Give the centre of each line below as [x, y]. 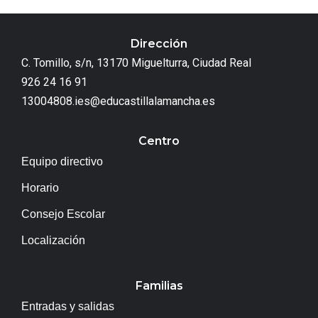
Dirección [159, 43]
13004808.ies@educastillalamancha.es [118, 101]
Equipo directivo [62, 161]
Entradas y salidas [68, 306]
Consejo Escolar [63, 214]
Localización [53, 240]
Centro [159, 141]
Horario [40, 187]
